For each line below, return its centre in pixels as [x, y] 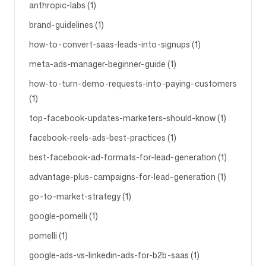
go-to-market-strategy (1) [80, 196]
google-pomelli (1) [64, 216]
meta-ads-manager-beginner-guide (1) [103, 64]
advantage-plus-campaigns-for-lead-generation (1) [128, 177]
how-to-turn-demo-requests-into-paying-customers [133, 83]
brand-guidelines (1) [66, 25]
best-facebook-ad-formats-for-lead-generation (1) [128, 157]
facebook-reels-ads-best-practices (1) [103, 137]
